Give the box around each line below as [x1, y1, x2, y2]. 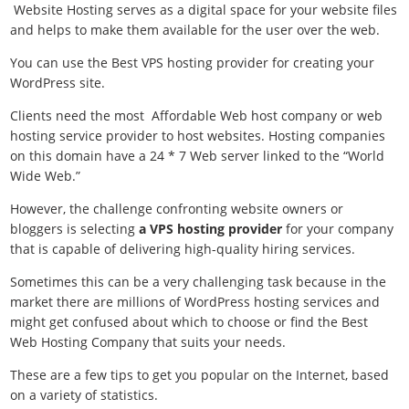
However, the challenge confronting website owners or [10, 200, 344, 217]
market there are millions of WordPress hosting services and [10, 293, 381, 310]
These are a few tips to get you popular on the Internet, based [10, 366, 390, 383]
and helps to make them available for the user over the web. [10, 21, 381, 38]
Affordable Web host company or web [152, 107, 383, 124]
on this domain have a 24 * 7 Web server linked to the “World [10, 147, 385, 164]
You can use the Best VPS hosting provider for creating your [10, 54, 375, 71]
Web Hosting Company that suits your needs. [10, 333, 287, 351]
